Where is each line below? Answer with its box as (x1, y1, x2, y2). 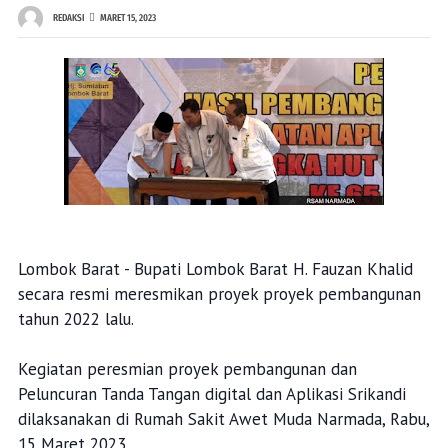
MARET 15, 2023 (99, 12, 156, 24)
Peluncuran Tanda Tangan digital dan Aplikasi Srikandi (17, 383, 406, 405)
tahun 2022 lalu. (17, 308, 134, 330)
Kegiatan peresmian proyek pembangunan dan (17, 358, 357, 380)
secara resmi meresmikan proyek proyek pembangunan (17, 283, 421, 305)
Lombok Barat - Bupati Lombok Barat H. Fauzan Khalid (17, 258, 413, 280)
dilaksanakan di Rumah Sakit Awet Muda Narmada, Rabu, (17, 408, 429, 430)
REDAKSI (52, 12, 84, 24)
